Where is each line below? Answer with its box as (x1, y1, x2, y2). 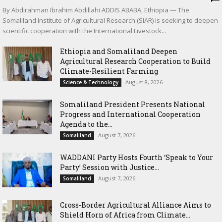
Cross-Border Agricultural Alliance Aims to (60, 200, 211, 210)
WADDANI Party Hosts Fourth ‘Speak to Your (60, 152, 213, 162)
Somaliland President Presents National (60, 99, 205, 109)
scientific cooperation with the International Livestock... (2, 26, 166, 35)
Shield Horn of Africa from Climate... (60, 210, 190, 220)
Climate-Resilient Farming (60, 66, 158, 76)
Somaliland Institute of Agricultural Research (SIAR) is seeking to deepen (2, 15, 218, 25)
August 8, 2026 (125, 78, 163, 86)
